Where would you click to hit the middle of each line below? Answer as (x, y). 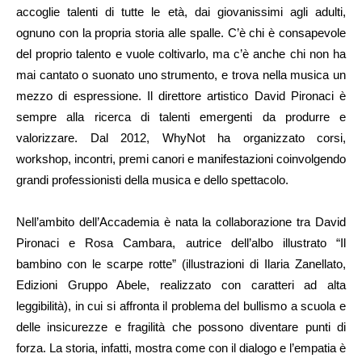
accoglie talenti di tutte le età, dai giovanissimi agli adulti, (181, 12)
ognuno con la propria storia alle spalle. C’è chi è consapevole (181, 33)
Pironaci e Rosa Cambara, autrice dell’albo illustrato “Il (181, 243)
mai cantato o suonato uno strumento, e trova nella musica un (181, 75)
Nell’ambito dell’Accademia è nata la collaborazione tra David (181, 222)
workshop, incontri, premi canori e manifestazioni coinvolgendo (181, 159)
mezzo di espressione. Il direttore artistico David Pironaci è (181, 96)
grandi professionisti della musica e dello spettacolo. (152, 180)
